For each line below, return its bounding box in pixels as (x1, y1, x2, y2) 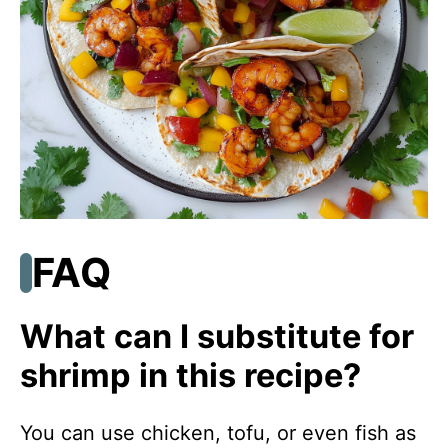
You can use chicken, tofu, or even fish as (20, 421, 416, 446)
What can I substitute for (20, 317, 414, 357)
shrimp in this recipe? (20, 356, 361, 396)
